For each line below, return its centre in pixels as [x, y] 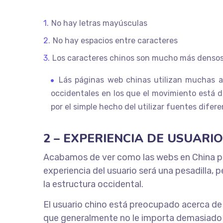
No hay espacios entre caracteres [115, 40]
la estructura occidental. [93, 184]
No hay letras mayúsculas [99, 23]
